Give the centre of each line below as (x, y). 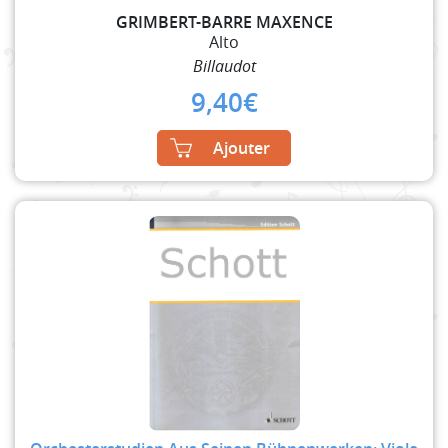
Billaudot (224, 65)
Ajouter (241, 147)
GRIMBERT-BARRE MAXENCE (224, 21)
